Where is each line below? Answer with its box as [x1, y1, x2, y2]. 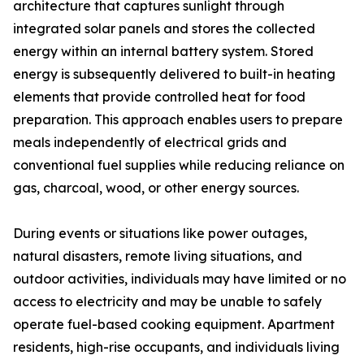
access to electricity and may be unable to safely [13, 293, 322, 310]
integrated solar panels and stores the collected [13, 20, 315, 37]
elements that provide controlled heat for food [13, 89, 305, 105]
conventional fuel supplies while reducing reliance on [13, 157, 344, 173]
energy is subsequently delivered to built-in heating [13, 66, 336, 82]
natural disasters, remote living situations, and [13, 248, 302, 264]
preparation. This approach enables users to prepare [13, 111, 343, 128]
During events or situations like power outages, [13, 225, 307, 241]
